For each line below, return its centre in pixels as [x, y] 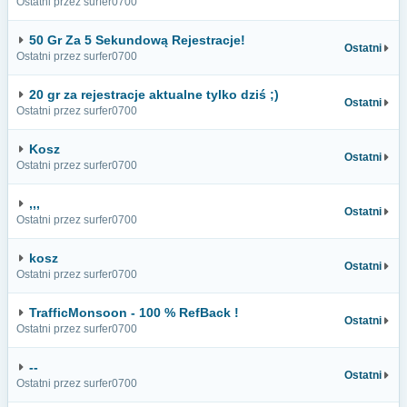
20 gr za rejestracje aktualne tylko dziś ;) [154, 94]
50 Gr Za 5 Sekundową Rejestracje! [137, 40]
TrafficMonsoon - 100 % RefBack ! [134, 313]
